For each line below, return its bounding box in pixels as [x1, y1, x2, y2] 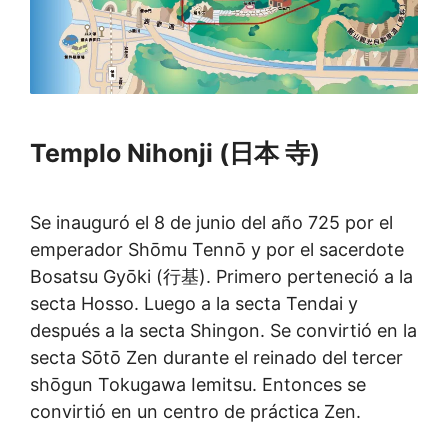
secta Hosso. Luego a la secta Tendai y [30, 293, 358, 314]
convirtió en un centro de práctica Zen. [30, 401, 361, 422]
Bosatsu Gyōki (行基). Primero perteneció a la [30, 266, 413, 287]
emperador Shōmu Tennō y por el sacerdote [30, 239, 404, 260]
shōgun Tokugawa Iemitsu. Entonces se [30, 374, 366, 395]
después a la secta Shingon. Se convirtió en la [30, 320, 417, 341]
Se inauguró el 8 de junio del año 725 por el [30, 212, 393, 233]
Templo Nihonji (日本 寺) [30, 137, 320, 168]
